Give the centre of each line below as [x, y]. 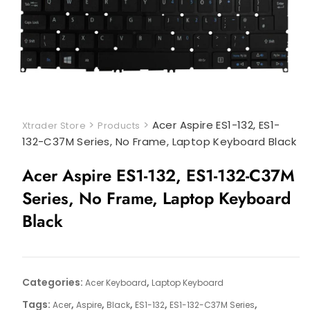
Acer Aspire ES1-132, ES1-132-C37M [158, 176]
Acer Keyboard [116, 283]
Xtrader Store [54, 126]
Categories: [53, 283]
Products [119, 126]
